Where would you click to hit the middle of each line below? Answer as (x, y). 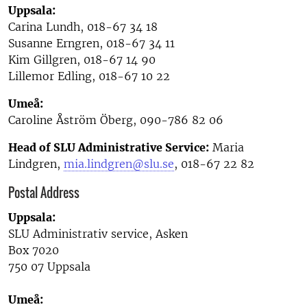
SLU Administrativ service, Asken (98, 234)
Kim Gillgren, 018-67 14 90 (82, 59)
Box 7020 (34, 250)
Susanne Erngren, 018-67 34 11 (91, 43)
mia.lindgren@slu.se (119, 163)
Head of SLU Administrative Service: (109, 147)
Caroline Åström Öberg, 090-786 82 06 (116, 120)
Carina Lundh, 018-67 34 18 (83, 26)
